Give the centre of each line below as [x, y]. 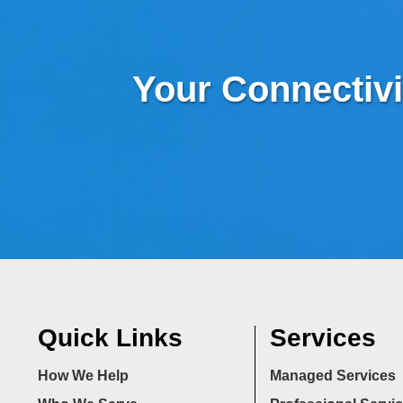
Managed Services [332, 376]
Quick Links [110, 338]
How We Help [83, 376]
